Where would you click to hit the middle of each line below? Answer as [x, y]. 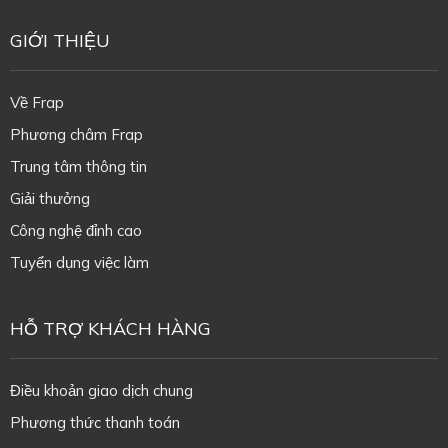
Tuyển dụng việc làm [79, 263]
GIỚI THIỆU [59, 41]
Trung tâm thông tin [78, 167]
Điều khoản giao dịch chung [101, 391]
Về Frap [36, 103]
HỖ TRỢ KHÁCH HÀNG [110, 329]
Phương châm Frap [76, 135]
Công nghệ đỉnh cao [75, 231]
